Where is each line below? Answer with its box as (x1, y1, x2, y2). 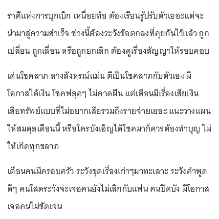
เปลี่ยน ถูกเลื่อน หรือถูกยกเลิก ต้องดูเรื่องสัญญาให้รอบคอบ (7, 43, 209, 58)
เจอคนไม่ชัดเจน (7, 198, 62, 214)
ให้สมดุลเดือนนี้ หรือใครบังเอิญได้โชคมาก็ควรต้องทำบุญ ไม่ (7, 121, 211, 136)
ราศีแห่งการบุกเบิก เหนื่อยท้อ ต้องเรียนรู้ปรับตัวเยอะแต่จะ (7, 8, 204, 23)
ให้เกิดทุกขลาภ (7, 138, 59, 153)
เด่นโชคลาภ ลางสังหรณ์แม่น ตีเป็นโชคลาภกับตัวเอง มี (7, 68, 192, 83)
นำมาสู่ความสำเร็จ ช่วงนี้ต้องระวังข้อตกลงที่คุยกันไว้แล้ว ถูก (7, 25, 209, 41)
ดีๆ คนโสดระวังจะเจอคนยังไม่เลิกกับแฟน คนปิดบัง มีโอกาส (7, 181, 210, 196)
